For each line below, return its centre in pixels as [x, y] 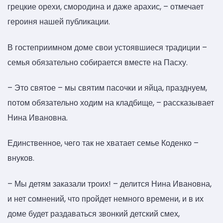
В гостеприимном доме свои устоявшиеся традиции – [107, 47]
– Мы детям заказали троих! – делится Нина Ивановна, [110, 184]
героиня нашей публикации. [59, 22]
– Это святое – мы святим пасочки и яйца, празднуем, [107, 88]
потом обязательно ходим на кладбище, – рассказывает [111, 103]
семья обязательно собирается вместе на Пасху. [98, 62]
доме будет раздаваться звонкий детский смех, [94, 214]
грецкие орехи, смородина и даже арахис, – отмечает [106, 7]
